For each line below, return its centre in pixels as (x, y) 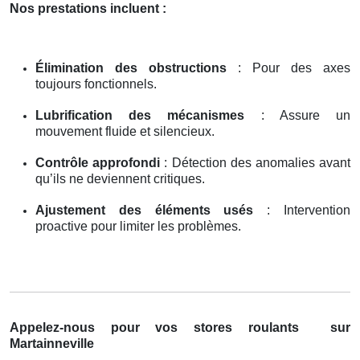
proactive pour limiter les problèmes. (138, 226)
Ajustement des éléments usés (145, 210)
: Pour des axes (288, 67)
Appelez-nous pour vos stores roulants (162, 327)
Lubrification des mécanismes (140, 115)
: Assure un (298, 115)
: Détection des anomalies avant (256, 162)
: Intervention (302, 210)
